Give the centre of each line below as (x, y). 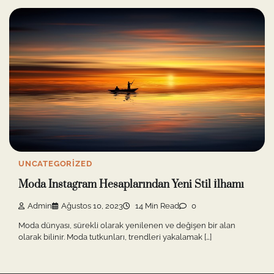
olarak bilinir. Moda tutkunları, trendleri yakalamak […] (115, 237)
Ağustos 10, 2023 (92, 206)
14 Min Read (156, 206)
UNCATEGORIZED (55, 163)
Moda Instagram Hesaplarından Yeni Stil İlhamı (131, 185)
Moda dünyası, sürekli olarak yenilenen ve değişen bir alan (127, 225)
